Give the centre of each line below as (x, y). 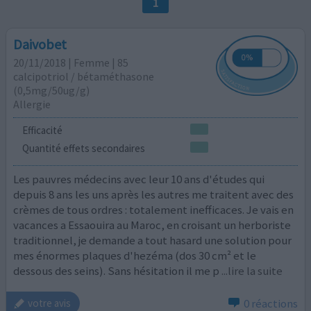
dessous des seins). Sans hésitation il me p (117, 271)
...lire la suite (252, 271)
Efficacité (42, 131)
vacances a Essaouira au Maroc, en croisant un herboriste (152, 225)
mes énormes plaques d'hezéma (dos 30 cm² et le (135, 256)
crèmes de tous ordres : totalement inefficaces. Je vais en (154, 210)
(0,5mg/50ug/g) (52, 91)
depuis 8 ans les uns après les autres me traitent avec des (154, 195)
